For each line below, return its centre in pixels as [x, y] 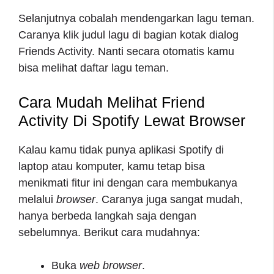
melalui [37, 199]
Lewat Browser [192, 120]
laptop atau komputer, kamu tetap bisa [112, 166]
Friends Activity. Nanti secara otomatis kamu [126, 51]
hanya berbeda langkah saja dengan [107, 216]
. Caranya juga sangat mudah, [169, 199]
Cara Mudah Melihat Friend [112, 102]
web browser [111, 265]
